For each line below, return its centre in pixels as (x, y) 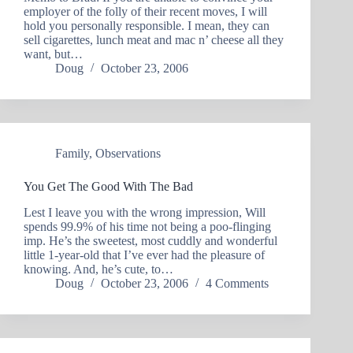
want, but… (53, 54)
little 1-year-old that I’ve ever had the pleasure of (144, 255)
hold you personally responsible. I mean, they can (147, 26)
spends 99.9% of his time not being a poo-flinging (147, 227)
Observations (128, 154)
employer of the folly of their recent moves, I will (145, 12)
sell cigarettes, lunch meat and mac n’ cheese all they (154, 40)
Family (72, 154)
